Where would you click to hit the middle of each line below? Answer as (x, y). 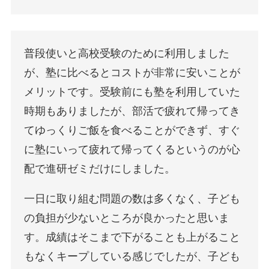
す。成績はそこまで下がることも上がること (132, 237)
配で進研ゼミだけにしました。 (100, 169)
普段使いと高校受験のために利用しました (127, 54)
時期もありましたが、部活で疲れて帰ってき (132, 111)
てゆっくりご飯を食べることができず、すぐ (132, 131)
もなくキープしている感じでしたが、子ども (132, 257)
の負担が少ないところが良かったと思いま (127, 218)
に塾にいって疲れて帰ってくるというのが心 (132, 150)
